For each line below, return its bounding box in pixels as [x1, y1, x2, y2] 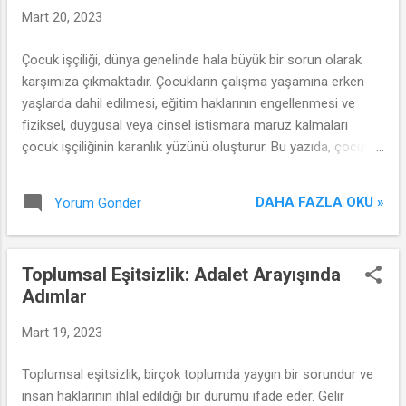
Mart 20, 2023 [22, 9, 102, 25]
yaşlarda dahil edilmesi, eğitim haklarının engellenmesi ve [22, 94, 355, 111]
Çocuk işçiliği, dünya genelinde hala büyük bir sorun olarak [22, 51, 362, 68]
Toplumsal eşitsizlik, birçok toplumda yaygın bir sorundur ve [22, 366, 373, 382]
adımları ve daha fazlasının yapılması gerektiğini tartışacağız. [22, 181, 377, 198]
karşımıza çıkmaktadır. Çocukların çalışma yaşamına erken [22, 72, 364, 90]
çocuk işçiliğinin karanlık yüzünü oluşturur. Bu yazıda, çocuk [22, 138, 371, 155]
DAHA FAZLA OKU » [256, 194, 384, 210]
